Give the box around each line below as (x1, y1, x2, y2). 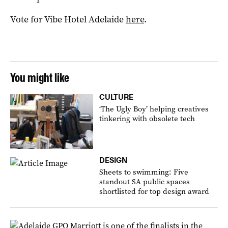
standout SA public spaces (99, 177, 190, 187)
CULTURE (99, 92, 134, 101)
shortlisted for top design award (99, 186, 210, 197)
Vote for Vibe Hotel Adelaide (10, 13, 126, 25)
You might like (10, 70, 69, 85)
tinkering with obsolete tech (99, 113, 195, 124)
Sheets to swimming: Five (99, 167, 189, 178)
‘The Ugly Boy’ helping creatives (99, 103, 209, 114)
